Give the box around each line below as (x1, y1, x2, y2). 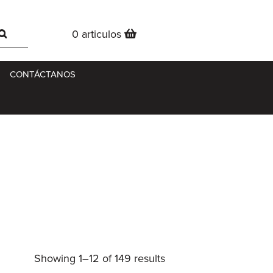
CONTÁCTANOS (10, 68, 76, 80)
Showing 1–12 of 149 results (34, 252, 165, 265)
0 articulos (72, 27, 124, 41)
